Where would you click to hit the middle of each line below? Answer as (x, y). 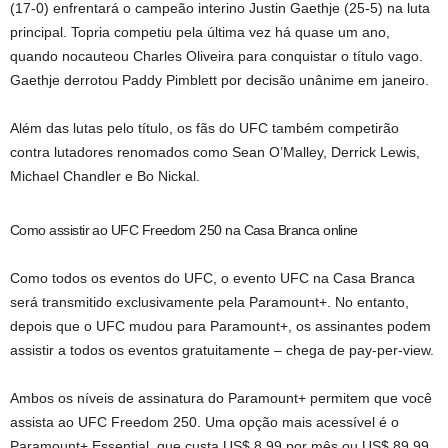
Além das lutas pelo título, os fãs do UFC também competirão (204, 128)
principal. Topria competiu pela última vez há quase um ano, (200, 32)
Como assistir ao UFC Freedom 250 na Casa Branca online (184, 230)
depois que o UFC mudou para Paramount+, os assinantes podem (220, 326)
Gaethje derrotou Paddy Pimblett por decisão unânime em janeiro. (219, 80)
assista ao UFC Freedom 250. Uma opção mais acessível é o (204, 422)
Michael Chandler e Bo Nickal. (105, 176)
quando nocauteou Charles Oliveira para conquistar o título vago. (216, 56)
